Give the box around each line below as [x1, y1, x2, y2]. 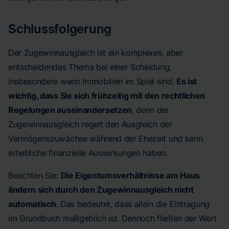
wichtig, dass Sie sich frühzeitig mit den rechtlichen [8, 90, 205, 101]
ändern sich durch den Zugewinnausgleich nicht [8, 185, 194, 195]
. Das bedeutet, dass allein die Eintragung [56, 199, 210, 209]
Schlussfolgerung [8, 21, 112, 36]
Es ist [176, 76, 197, 86]
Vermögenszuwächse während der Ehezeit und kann [8, 133, 203, 144]
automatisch [8, 199, 56, 209]
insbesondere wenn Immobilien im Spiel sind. [8, 76, 176, 86]
